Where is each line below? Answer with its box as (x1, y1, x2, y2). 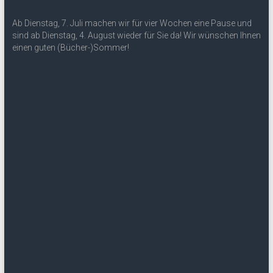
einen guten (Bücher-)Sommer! (12, 42, 129, 52)
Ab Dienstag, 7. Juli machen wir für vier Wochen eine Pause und (12, 18, 252, 28)
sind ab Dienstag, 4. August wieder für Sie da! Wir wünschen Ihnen (12, 30, 261, 40)
